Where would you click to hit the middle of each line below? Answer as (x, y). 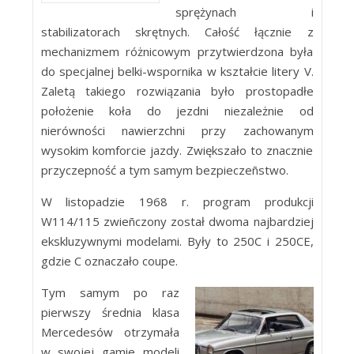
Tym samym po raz (110, 292)
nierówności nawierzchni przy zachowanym (177, 130)
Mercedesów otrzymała (110, 332)
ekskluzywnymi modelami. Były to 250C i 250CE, (177, 241)
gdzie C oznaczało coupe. (109, 261)
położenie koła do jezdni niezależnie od (177, 111)
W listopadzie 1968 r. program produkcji (177, 201)
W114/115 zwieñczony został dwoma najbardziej (177, 221)
